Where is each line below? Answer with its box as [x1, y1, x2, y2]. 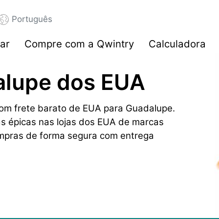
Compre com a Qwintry [24, 38, 134, 50]
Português [11, 14, 52, 24]
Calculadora [149, 38, 206, 50]
